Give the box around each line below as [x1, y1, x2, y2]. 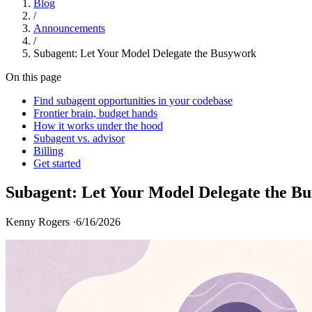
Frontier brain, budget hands [33, 107, 157, 119]
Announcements [33, 22, 105, 34]
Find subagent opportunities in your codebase [33, 94, 233, 107]
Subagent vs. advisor [33, 132, 125, 144]
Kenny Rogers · [6, 216, 76, 228]
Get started [33, 157, 81, 169]
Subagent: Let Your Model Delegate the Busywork [33, 47, 256, 59]
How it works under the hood [33, 119, 163, 132]
